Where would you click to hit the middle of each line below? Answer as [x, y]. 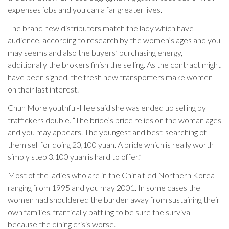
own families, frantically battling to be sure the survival [100, 212]
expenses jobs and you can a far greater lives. [85, 9]
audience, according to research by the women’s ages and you [114, 40]
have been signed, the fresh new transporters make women [110, 77]
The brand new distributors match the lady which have [101, 28]
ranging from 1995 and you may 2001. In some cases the [104, 187]
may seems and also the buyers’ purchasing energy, [95, 52]
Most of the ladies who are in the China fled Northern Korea [111, 175]
